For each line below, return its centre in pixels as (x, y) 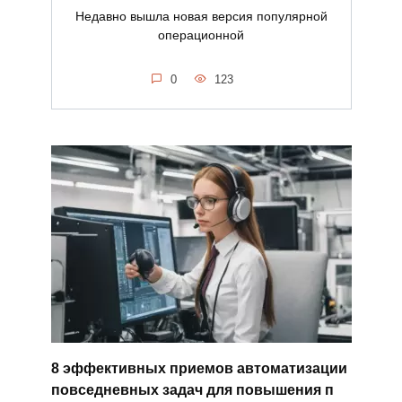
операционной (201, 35)
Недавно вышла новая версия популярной (201, 16)
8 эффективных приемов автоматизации (199, 368)
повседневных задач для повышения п (192, 389)
